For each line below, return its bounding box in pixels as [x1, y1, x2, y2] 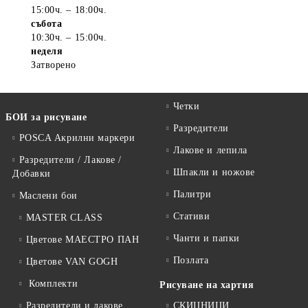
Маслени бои [19, 190, 78, 201]
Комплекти [25, 278, 78, 289]
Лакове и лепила [173, 145, 247, 156]
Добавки [12, 168, 51, 179]
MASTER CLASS [25, 212, 103, 223]
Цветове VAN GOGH [25, 256, 118, 267]
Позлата [173, 255, 209, 266]
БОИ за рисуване [5, 112, 87, 123]
